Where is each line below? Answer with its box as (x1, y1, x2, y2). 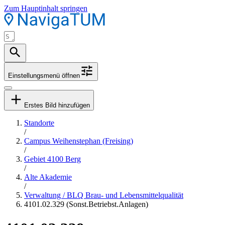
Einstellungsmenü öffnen (8, 72, 80, 79)
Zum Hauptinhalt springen (4, 4, 87, 13)
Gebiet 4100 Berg (24, 155, 81, 163)
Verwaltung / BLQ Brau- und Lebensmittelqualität (24, 191, 183, 199)
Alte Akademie (24, 173, 72, 181)
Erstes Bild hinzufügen (24, 101, 90, 109)
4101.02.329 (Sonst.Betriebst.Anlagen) (24, 200, 148, 208)
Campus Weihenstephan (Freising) (24, 137, 133, 145)
